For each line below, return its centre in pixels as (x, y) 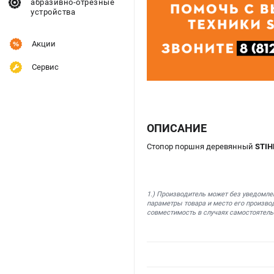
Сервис (45, 67)
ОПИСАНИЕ (177, 128)
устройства (53, 12)
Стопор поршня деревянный (201, 146)
